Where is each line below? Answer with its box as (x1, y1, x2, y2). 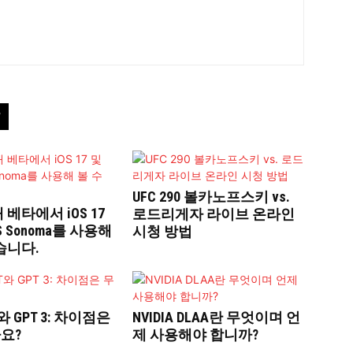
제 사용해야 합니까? (132, 325, 258, 343)
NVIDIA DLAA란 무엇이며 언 (132, 308, 300, 325)
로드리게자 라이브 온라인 (132, 205, 295, 222)
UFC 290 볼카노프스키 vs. (132, 188, 290, 205)
